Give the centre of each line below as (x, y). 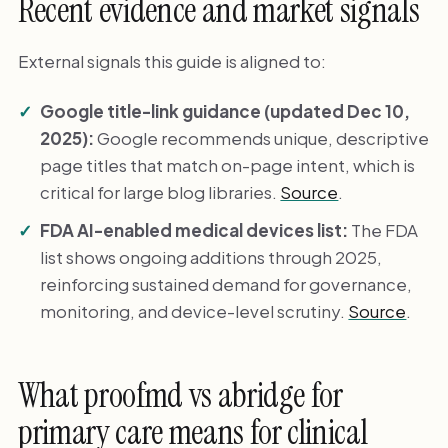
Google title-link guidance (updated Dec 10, (225, 110)
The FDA (383, 229)
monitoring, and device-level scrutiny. (194, 310)
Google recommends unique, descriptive (262, 137)
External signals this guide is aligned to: (171, 61)
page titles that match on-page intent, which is (228, 164)
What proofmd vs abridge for (180, 396)
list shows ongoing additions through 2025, (211, 256)
